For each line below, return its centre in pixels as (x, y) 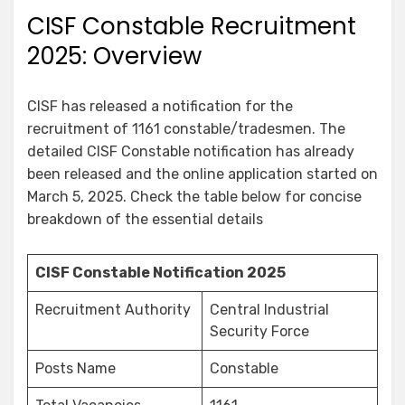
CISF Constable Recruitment (192, 27)
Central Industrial (269, 310)
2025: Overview (114, 57)
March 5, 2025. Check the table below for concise (194, 197)
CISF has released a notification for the (160, 107)
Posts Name (75, 369)
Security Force (259, 332)
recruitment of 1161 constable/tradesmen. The (186, 129)
